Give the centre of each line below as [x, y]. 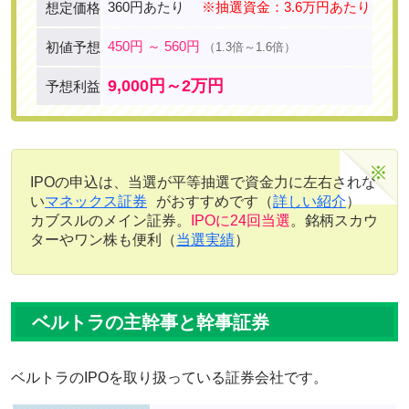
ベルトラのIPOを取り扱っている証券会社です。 [169, 378]
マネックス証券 [96, 202]
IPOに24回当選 [241, 221]
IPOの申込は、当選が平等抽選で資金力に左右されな [203, 183]
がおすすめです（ [215, 202]
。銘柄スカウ [334, 221]
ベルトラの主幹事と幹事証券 [151, 323]
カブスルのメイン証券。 [110, 221]
